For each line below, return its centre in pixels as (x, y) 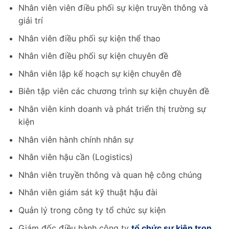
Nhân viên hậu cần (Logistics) (75, 157)
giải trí (30, 20)
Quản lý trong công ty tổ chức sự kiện (92, 210)
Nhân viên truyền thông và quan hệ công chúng (110, 175)
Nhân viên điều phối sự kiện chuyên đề (93, 56)
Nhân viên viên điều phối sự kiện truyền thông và (113, 7)
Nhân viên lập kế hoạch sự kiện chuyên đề (100, 73)
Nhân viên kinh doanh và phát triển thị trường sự (112, 109)
